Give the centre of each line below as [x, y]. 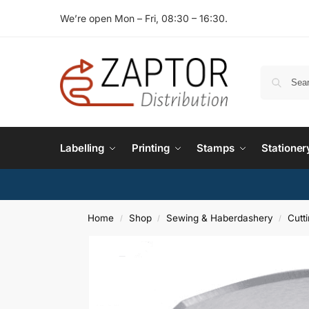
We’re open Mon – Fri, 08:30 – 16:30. [144, 18]
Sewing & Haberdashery [219, 218]
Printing [150, 148]
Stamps [216, 148]
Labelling [82, 148]
